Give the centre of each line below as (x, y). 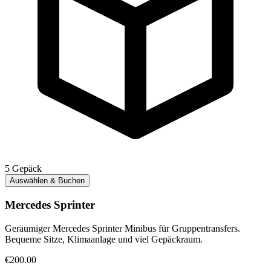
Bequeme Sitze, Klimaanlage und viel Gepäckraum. (104, 239)
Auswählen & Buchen (47, 181)
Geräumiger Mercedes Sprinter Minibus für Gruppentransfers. (122, 228)
